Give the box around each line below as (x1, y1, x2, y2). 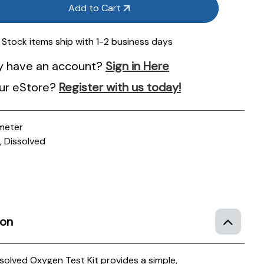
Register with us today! (59, 79, 181, 95)
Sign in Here (105, 58, 170, 74)
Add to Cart (68, 1, 121, 14)
